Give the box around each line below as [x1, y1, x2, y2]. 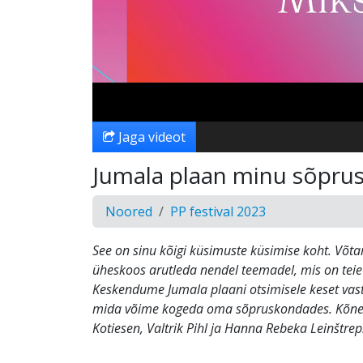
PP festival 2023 [170, 203, 266, 220]
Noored [105, 203, 152, 220]
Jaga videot [115, 128, 186, 146]
